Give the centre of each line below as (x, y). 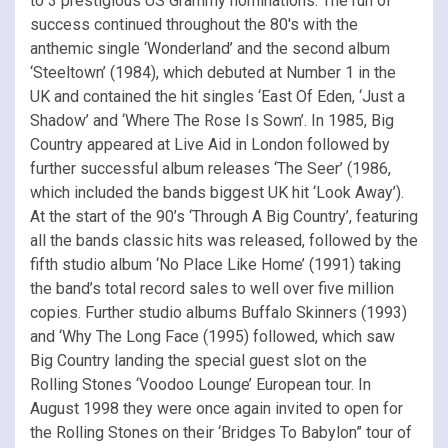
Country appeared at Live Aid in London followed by (210, 144)
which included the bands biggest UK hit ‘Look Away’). (217, 192)
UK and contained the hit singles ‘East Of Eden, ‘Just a (217, 96)
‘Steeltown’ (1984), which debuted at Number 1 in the (213, 72)
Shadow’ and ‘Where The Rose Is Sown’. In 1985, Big (212, 120)
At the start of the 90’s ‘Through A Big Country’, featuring (224, 216)
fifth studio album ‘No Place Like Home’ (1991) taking (215, 264)
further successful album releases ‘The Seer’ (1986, (210, 168)
